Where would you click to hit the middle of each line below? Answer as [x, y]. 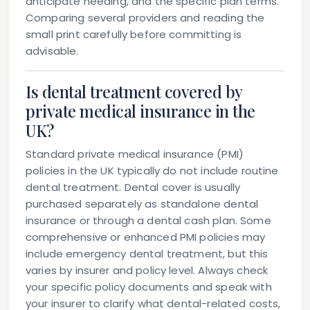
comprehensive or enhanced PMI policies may [146, 237]
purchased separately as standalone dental [142, 204]
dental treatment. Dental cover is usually [133, 188]
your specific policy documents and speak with [149, 287]
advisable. [52, 51]
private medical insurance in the [140, 111]
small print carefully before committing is [134, 35]
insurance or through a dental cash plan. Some [148, 221]
